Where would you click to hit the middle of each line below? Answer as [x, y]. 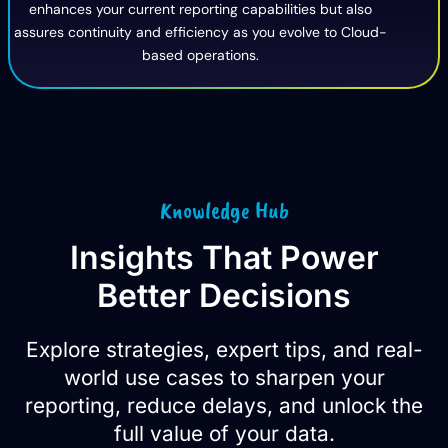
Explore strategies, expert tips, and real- [224, 349]
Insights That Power [224, 258]
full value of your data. [224, 433]
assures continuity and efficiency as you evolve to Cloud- [200, 32]
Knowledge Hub [224, 210]
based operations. [200, 55]
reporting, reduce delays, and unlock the [224, 405]
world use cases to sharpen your [224, 377]
